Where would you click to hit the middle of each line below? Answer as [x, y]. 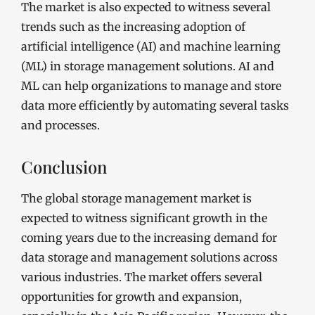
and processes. [60, 125]
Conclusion [64, 167]
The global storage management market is [136, 198]
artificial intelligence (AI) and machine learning [151, 46]
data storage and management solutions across [149, 257]
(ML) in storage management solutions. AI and [148, 66]
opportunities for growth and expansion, [131, 297]
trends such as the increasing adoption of [133, 27]
